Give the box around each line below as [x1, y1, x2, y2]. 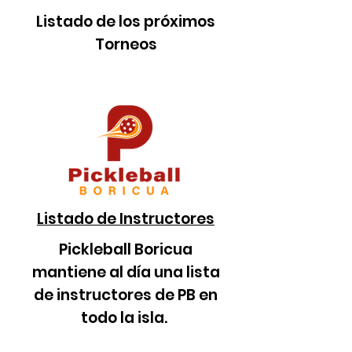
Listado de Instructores [37, 208, 214, 229]
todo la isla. [81, 307, 170, 328]
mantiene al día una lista [31, 262, 220, 283]
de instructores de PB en [34, 284, 218, 306]
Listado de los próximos [36, 11, 215, 32]
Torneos [94, 34, 157, 55]
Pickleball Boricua [59, 239, 192, 260]
